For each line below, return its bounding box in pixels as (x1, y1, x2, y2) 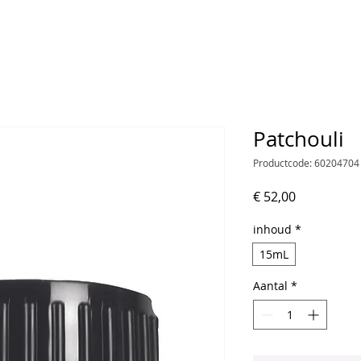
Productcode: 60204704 (253, 156, 359, 170)
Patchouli (253, 125, 344, 154)
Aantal (253, 278, 288, 294)
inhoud (253, 222, 292, 238)
